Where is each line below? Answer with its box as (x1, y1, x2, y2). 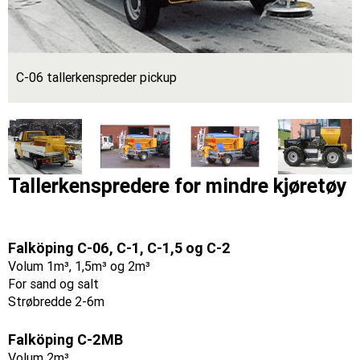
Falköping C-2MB (8, 330, 123, 348)
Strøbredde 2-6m (8, 293, 104, 309)
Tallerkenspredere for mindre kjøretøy (8, 174, 347, 198)
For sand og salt (8, 276, 99, 292)
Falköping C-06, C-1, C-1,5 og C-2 (8, 239, 231, 256)
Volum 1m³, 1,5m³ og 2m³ (8, 258, 150, 274)
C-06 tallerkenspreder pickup (16, 70, 177, 86)
